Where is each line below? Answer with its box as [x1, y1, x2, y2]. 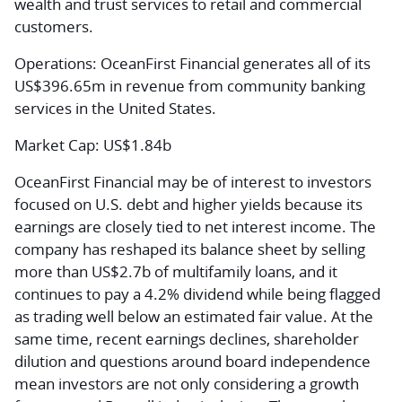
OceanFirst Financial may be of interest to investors [14, 170, 371, 192]
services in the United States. [14, 97, 216, 118]
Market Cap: [14, 134, 100, 155]
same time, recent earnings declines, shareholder [14, 328, 359, 349]
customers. [14, 15, 93, 37]
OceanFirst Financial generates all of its [97, 52, 371, 74]
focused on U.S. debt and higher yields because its [14, 193, 363, 214]
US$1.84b [100, 134, 171, 155]
